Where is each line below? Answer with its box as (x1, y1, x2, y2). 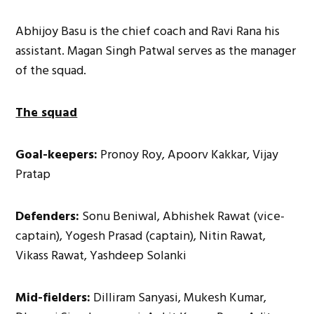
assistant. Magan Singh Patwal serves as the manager (15, 40, 296, 61)
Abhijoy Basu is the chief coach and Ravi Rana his (15, 20, 280, 41)
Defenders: (15, 205, 80, 226)
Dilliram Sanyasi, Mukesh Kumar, (90, 287, 267, 308)
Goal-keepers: (15, 144, 98, 165)
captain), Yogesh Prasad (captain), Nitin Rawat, (15, 225, 266, 246)
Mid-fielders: (15, 287, 91, 308)
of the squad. (15, 60, 87, 81)
